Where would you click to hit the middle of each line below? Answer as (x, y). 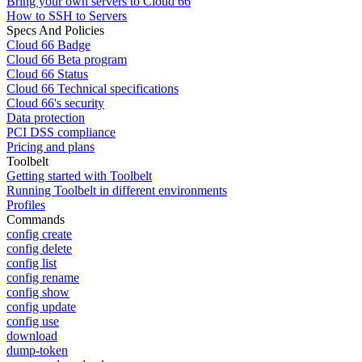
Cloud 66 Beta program (67, 60)
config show (38, 293)
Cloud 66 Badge (48, 45)
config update (41, 307)
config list (32, 263)
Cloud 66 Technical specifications (93, 89)
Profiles (26, 205)
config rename (43, 278)
